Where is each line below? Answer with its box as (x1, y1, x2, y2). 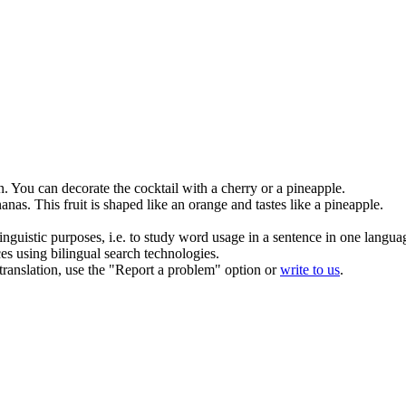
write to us (280, 261, 340, 277)
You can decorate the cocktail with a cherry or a (11, 179, 286, 196)
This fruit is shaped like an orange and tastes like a (34, 196, 324, 212)
